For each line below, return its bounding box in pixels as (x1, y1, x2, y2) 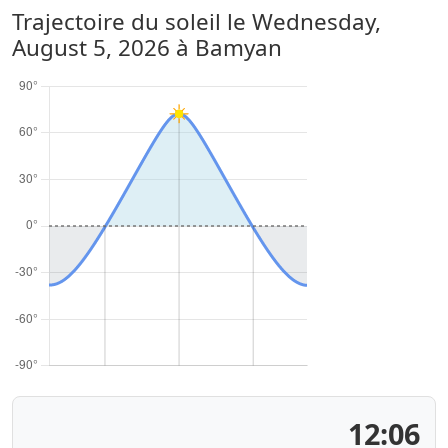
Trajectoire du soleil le (12, 6, 252, 37)
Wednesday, (252, 6, 381, 37)
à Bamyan (170, 32, 282, 63)
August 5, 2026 (12, 32, 170, 63)
